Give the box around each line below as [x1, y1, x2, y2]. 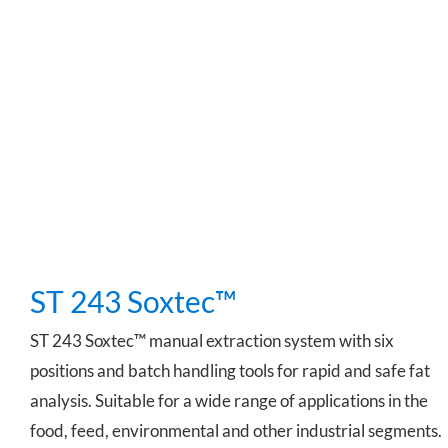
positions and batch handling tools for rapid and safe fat [30, 359, 430, 381]
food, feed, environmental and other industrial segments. [30, 419, 442, 441]
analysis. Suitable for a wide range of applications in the [30, 389, 428, 411]
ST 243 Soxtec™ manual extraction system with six [30, 329, 394, 351]
